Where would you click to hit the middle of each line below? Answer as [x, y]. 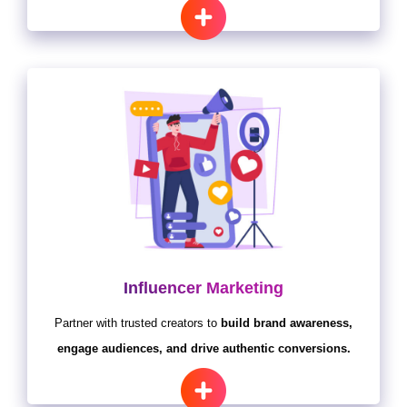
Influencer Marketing [203, 288]
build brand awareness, [287, 323]
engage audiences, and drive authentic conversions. [203, 349]
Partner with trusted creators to [138, 323]
